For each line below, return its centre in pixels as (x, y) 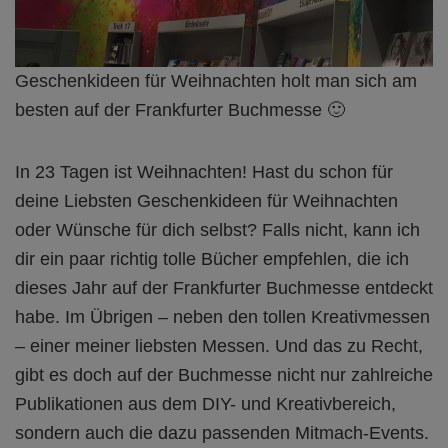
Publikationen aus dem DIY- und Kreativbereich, (205, 403)
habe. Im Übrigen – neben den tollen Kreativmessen (222, 316)
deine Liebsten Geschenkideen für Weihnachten (206, 200)
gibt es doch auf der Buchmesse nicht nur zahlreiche (224, 374)
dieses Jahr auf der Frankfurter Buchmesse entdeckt (224, 287)
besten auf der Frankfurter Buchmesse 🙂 (180, 109)
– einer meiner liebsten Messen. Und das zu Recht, (219, 345)
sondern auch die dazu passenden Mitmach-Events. (222, 432)
